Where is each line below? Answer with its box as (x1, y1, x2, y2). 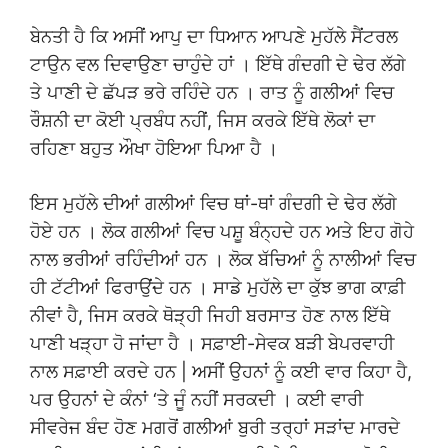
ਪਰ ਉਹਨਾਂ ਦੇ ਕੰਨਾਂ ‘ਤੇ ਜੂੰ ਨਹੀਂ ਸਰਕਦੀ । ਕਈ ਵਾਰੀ (30, 389, 363, 411)
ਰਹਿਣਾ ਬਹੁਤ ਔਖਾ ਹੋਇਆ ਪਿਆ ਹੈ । (30, 138, 278, 160)
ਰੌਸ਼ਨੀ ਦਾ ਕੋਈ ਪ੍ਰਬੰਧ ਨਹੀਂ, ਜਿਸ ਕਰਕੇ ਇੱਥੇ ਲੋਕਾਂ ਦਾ (30, 110, 375, 132)
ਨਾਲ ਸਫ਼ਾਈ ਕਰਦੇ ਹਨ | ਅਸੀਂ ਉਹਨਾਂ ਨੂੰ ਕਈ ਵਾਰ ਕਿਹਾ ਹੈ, (30, 361, 412, 383)
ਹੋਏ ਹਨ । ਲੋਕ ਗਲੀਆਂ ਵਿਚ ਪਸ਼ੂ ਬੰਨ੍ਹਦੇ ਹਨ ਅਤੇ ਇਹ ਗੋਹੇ (30, 221, 414, 243)
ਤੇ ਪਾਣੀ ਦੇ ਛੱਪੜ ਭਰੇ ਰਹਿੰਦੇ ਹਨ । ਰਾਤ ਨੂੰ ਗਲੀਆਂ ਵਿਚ (30, 82, 394, 104)
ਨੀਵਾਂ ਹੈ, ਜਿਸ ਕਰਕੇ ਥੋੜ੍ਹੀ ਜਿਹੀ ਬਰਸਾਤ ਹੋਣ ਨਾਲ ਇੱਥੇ (30, 305, 390, 327)
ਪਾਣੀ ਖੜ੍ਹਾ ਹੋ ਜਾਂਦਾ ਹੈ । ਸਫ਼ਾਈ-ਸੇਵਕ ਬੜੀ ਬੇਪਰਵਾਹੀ (30, 333, 394, 355)
